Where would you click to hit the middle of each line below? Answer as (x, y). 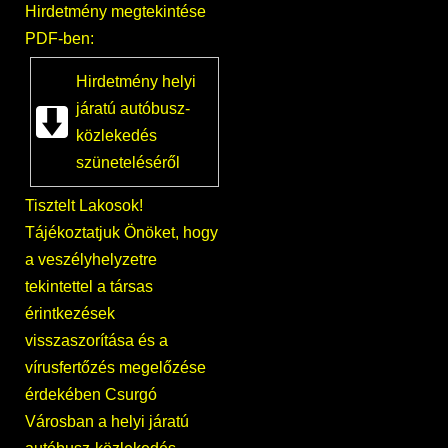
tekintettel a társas (89, 287)
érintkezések (70, 314)
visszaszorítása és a (96, 341)
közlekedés (116, 136)
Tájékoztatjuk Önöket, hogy (121, 233)
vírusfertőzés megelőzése (115, 368)
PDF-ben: (59, 39)
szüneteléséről (128, 163)
